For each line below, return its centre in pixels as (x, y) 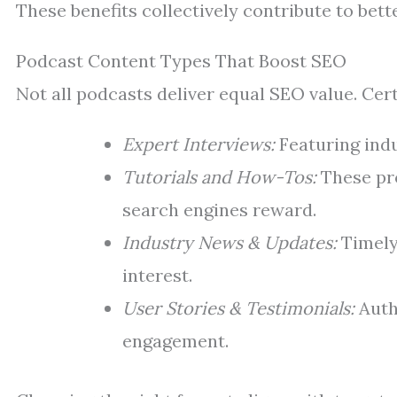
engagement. (175, 341)
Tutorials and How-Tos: (219, 177)
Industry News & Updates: (230, 242)
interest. (157, 275)
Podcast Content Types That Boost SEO (181, 61)
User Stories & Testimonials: (238, 308)
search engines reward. (219, 210)
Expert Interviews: (198, 144)
